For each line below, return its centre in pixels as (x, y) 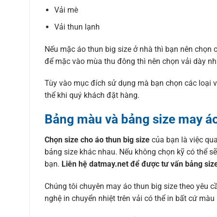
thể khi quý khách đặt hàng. (92, 95)
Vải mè (66, 10)
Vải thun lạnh (77, 27)
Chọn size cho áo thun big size (98, 139)
